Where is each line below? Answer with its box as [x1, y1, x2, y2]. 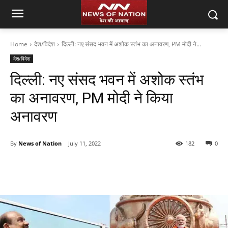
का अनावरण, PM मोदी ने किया [10, 89, 173, 107]
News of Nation [18, 139, 62, 147]
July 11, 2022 [68, 139, 101, 148]
